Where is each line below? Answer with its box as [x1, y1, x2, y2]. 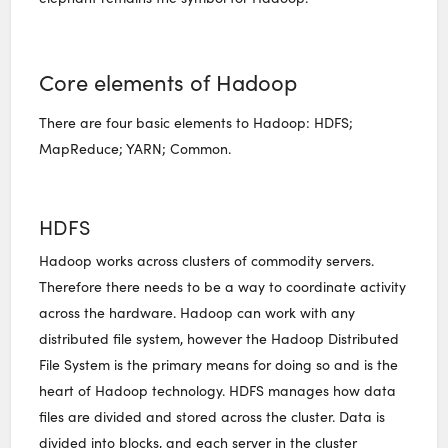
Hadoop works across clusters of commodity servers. [39, 251, 375, 271]
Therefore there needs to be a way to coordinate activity [39, 277, 407, 297]
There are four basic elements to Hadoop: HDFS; [39, 113, 354, 133]
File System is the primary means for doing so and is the [39, 355, 399, 375]
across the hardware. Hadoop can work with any [39, 303, 356, 323]
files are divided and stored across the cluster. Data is [39, 407, 386, 427]
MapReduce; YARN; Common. [39, 139, 232, 159]
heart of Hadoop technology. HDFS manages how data [39, 381, 397, 401]
